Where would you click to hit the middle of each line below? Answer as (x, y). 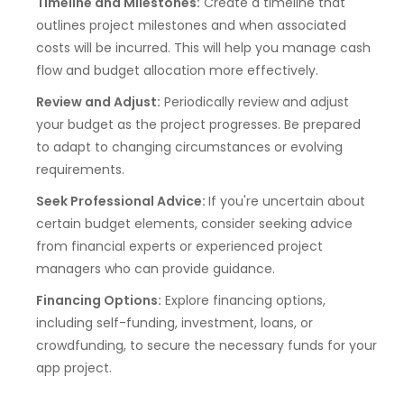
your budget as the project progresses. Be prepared (198, 124)
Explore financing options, (243, 300)
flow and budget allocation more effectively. (177, 70)
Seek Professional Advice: (122, 201)
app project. (74, 367)
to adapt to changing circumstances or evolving (189, 147)
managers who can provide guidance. (156, 268)
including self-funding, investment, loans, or (174, 322)
